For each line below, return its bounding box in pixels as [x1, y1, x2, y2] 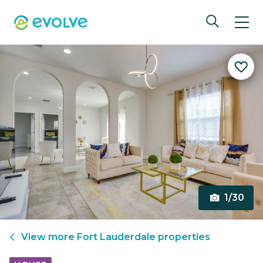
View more [21, 231, 77, 243]
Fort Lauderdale [77, 231, 156, 243]
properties [156, 231, 210, 243]
